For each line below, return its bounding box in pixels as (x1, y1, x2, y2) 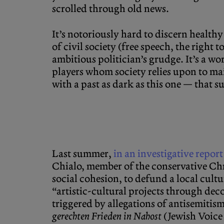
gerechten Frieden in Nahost (52, 210, 163, 223)
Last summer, (52, 147, 113, 160)
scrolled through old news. (52, 2, 171, 15)
